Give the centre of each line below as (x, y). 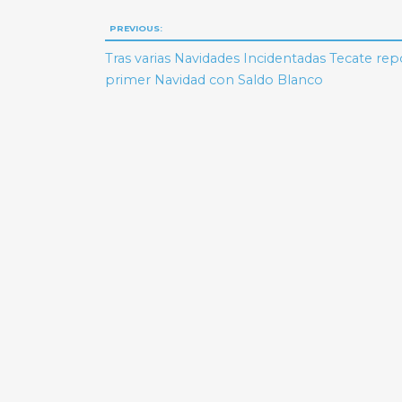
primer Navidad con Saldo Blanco (214, 79)
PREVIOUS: (135, 29)
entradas (164, 100)
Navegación (186, 31)
